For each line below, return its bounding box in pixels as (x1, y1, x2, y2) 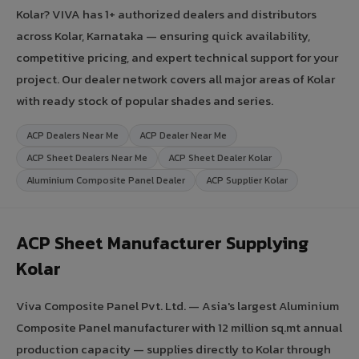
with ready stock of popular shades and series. (16, 91, 273, 110)
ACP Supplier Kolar (206, 172, 288, 188)
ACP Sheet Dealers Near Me (26, 150, 147, 165)
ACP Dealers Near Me (26, 127, 119, 143)
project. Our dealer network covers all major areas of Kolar (16, 69, 335, 88)
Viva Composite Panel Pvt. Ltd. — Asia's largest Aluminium (16, 296, 339, 315)
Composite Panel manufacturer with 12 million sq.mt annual (16, 317, 342, 337)
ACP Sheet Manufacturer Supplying (16, 229, 309, 256)
